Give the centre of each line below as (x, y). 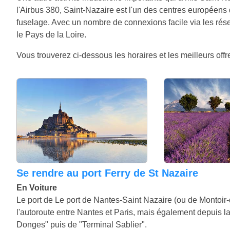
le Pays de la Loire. (51, 34)
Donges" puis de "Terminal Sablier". (82, 224)
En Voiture (37, 187)
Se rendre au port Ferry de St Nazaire (111, 173)
